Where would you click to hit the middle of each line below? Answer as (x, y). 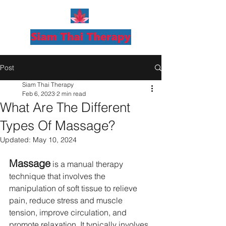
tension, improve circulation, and (69, 212)
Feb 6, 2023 (39, 94)
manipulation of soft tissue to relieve (74, 188)
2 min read (71, 94)
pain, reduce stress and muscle (67, 200)
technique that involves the (58, 176)
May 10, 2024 (55, 140)
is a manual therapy (88, 164)
